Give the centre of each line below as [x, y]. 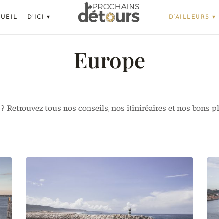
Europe [109, 59]
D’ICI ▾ [39, 17]
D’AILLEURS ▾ [192, 17]
